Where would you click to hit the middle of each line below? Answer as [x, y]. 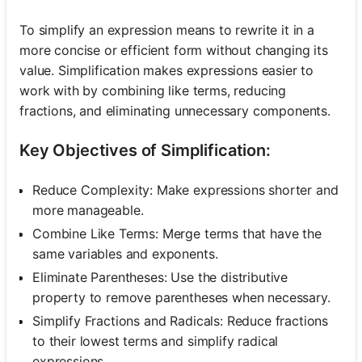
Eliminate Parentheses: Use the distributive [160, 277]
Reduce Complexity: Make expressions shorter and [185, 189]
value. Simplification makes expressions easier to [167, 70]
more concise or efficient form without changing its [174, 50]
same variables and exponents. [125, 253]
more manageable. [88, 210]
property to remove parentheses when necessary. [181, 297]
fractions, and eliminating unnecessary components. [175, 110]
